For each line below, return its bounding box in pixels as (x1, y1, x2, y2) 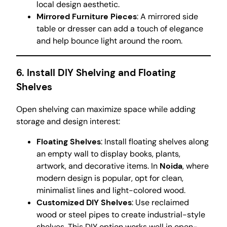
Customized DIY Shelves (36, 197, 132, 208)
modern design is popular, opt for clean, (36, 173, 183, 184)
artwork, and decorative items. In (36, 161, 160, 172)
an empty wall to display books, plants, (36, 148, 180, 160)
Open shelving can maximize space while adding (16, 104, 196, 115)
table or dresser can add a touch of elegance (36, 23, 203, 34)
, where (182, 161, 209, 172)
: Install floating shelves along (101, 136, 209, 147)
